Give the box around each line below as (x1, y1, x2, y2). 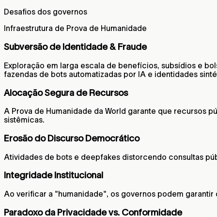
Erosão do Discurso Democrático (4, 133, 139, 143)
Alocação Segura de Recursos (4, 87, 128, 98)
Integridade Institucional (4, 170, 103, 181)
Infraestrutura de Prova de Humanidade (4, 24, 147, 33)
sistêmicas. (4, 115, 45, 124)
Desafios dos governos (4, 7, 87, 16)
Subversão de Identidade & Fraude (4, 42, 147, 52)
